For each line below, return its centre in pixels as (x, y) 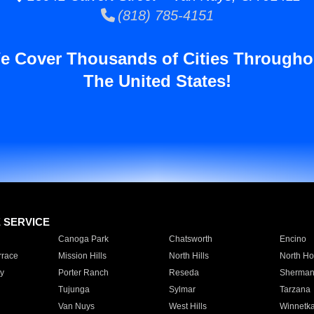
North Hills (189, 256)
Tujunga (74, 289)
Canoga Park (83, 239)
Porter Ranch (83, 273)
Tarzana (295, 289)
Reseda (184, 273)
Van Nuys (76, 306)
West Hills (187, 306)
